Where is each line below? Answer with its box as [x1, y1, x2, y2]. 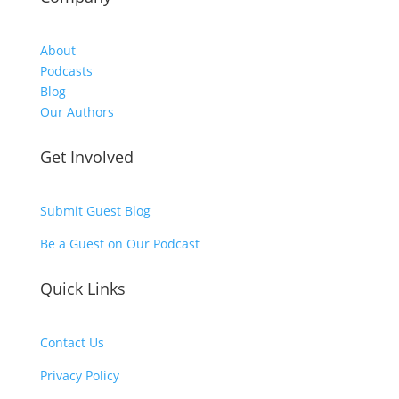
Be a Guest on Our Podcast [39, 235, 199, 253]
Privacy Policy [39, 367, 119, 385]
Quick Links [39, 278, 126, 300]
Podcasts [39, 62, 93, 80]
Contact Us [39, 334, 104, 352]
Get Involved [39, 146, 134, 168]
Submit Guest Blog [39, 202, 151, 220]
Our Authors [39, 103, 114, 121]
